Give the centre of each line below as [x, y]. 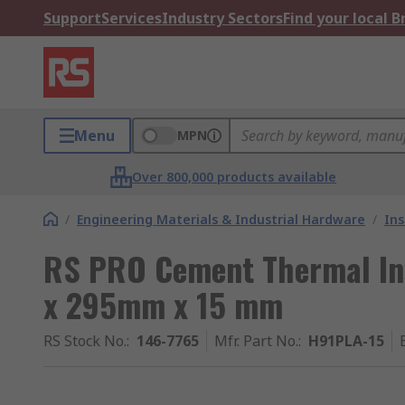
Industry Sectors [222, 18]
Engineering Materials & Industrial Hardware [221, 219]
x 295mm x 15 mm [163, 304]
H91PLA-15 [346, 341]
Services [132, 18]
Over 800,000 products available [235, 177]
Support [72, 18]
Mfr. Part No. [256, 341]
